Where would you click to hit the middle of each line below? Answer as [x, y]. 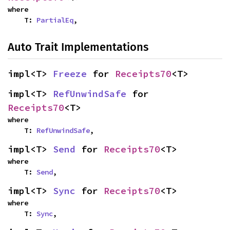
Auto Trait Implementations [78, 47]
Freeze [70, 73]
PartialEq [55, 20]
